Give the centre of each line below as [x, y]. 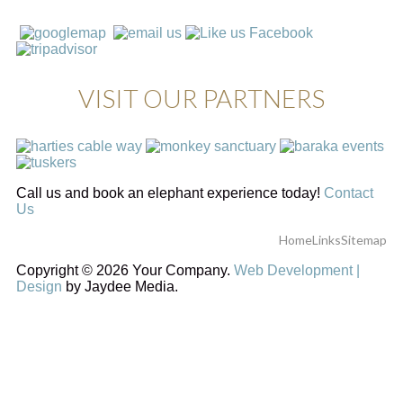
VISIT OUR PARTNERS [201, 98]
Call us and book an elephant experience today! [170, 193]
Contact [349, 193]
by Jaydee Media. [122, 286]
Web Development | [297, 270]
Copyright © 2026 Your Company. [125, 270]
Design [41, 286]
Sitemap [364, 239]
